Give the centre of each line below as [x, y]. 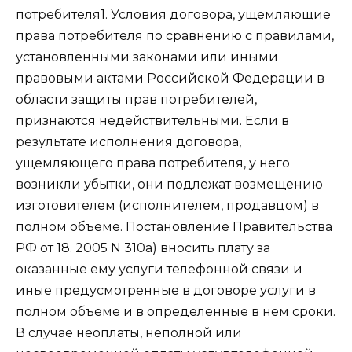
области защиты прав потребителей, [136, 99]
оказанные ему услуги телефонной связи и [159, 269]
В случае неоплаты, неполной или [129, 332]
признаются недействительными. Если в [152, 120]
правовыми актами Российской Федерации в [170, 78]
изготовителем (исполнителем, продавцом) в [167, 205]
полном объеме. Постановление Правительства [174, 226]
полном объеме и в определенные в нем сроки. [176, 311]
